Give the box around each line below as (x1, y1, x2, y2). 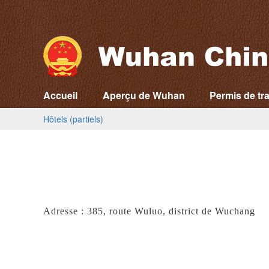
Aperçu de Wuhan (102, 88, 185, 102)
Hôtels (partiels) (43, 113, 103, 125)
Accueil (43, 88, 77, 102)
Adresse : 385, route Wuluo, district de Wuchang (43, 206, 255, 216)
